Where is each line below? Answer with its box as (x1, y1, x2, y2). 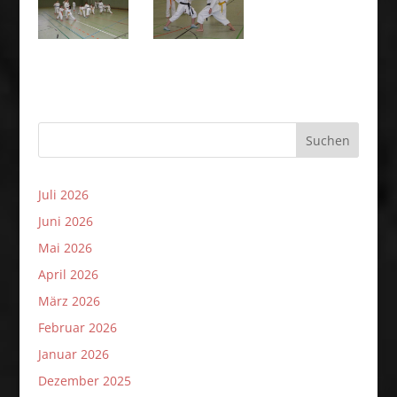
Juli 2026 (37, 186, 89, 203)
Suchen (305, 131, 350, 149)
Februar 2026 (37, 319, 117, 336)
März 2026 (37, 292, 100, 309)
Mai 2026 (37, 239, 92, 256)
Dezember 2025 (37, 372, 131, 389)
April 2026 (37, 266, 98, 283)
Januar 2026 (37, 346, 109, 362)
